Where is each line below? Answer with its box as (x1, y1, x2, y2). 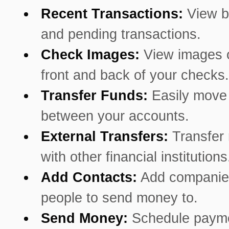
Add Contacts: (41, 170, 137, 186)
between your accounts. (41, 108, 189, 124)
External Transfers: (41, 129, 168, 145)
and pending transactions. (41, 27, 201, 42)
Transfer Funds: (41, 88, 148, 104)
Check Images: (41, 47, 140, 63)
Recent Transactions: (41, 6, 183, 22)
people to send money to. (41, 190, 198, 206)
